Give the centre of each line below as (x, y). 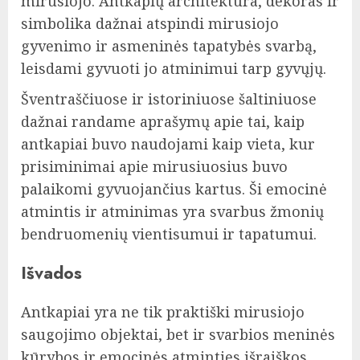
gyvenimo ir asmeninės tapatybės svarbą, (169, 46)
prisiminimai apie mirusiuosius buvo (154, 167)
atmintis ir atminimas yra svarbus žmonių (172, 212)
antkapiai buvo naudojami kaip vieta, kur (168, 144)
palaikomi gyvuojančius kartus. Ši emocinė (174, 189)
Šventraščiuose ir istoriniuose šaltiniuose (169, 99)
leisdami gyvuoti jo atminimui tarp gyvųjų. (174, 69)
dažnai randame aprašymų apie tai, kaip (163, 122)
